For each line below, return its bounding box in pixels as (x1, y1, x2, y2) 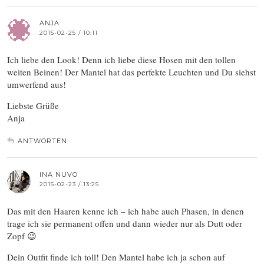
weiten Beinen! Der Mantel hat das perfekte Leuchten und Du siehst (7, 66, 256, 78)
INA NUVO (39, 170, 78, 179)
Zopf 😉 (7, 230, 37, 242)
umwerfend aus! (7, 78, 66, 91)
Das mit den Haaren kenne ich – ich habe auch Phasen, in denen (7, 205, 244, 217)
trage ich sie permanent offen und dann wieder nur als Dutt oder (7, 217, 242, 230)
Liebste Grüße (7, 100, 59, 112)
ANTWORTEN (18, 137, 67, 146)
